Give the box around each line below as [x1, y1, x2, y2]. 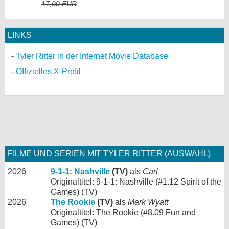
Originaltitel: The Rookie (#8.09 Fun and [51, 208, 196, 217]
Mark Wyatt [128, 197, 168, 207]
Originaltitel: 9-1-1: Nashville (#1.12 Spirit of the [51, 177, 221, 186]
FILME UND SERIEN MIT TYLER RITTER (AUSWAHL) [8, 149, 211, 158]
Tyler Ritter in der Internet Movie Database [16, 51, 168, 60]
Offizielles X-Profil [16, 66, 81, 76]
